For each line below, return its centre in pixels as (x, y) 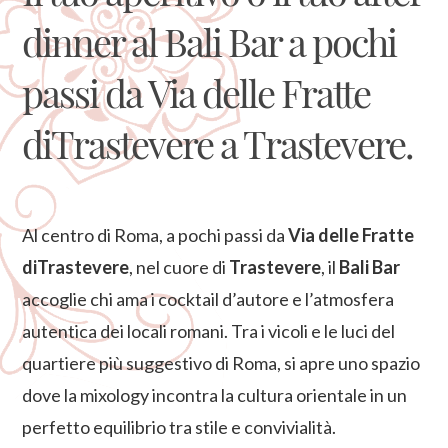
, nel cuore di (179, 267)
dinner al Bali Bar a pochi (209, 41)
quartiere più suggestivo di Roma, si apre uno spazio (221, 363)
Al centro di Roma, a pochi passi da (155, 235)
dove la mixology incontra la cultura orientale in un (215, 395)
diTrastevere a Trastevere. (218, 143)
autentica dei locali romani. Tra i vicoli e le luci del (209, 331)
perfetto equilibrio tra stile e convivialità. (179, 427)
